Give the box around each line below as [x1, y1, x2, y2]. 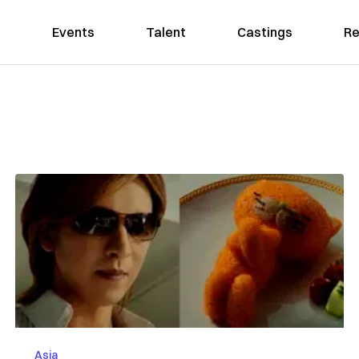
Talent [145, 24, 186, 40]
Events [51, 24, 95, 40]
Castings [236, 24, 292, 40]
